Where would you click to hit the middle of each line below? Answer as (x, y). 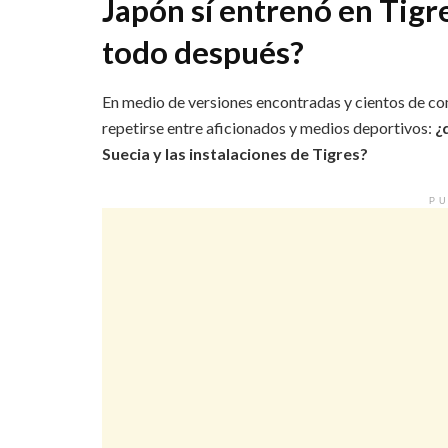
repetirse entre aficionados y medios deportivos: (268, 127)
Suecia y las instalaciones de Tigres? (235, 153)
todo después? (203, 52)
